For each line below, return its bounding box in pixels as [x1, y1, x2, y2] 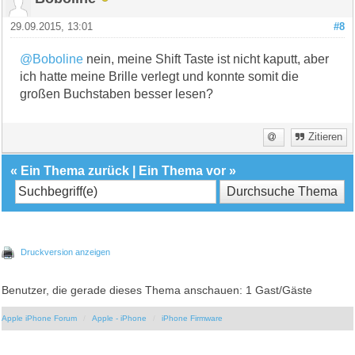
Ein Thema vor [139, 163, 227, 177]
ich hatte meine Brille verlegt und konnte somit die [20, 69, 300, 83]
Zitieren [307, 131, 342, 143]
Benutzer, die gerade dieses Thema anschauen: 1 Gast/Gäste [2, 284, 313, 296]
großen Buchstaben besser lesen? [20, 86, 214, 101]
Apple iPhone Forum [2, 313, 78, 323]
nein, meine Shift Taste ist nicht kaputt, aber [83, 52, 330, 66]
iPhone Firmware [162, 313, 223, 323]
